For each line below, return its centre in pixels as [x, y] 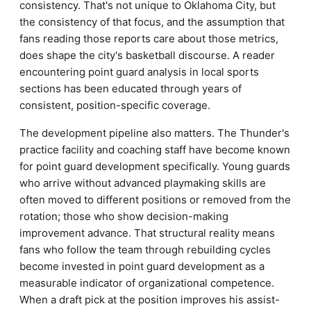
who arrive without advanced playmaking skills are [143, 183]
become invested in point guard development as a [142, 266]
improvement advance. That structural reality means [147, 233]
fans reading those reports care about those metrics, [149, 39]
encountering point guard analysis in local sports [139, 72]
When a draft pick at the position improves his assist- [150, 300]
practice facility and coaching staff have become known [155, 150]
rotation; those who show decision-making [124, 216]
